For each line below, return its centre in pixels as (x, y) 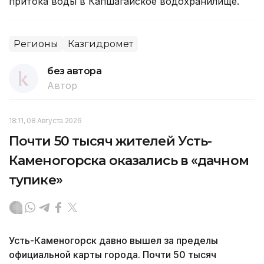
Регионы (36, 44)
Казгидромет (100, 44)
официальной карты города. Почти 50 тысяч (113, 254)
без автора (75, 71)
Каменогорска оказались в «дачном (129, 160)
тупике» (36, 180)
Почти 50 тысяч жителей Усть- (110, 141)
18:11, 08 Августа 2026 (45, 120)
